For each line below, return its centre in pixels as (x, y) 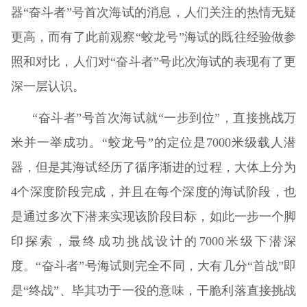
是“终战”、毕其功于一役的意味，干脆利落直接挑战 (153, 290)
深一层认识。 (48, 86)
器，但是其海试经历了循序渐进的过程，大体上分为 (153, 167)
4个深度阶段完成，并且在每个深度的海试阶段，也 (153, 192)
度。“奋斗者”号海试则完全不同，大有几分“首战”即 (153, 266)
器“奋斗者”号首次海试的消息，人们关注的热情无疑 (153, 12)
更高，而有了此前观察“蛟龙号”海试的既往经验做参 (153, 37)
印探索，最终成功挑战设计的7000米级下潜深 (153, 241)
